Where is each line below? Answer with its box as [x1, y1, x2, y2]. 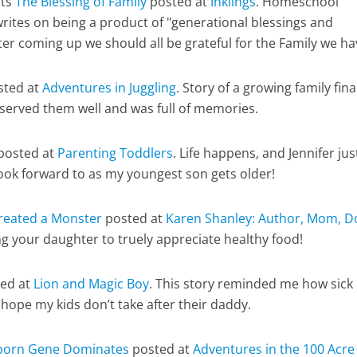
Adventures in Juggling [42, 79, 177, 96]
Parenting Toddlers [57, 144, 174, 162]
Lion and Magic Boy [33, 275, 150, 292]
